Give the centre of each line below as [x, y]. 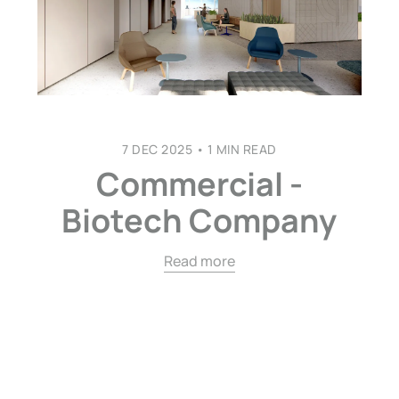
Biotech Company [199, 221]
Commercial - [199, 184]
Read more [199, 261]
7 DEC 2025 [158, 150]
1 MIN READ [240, 150]
